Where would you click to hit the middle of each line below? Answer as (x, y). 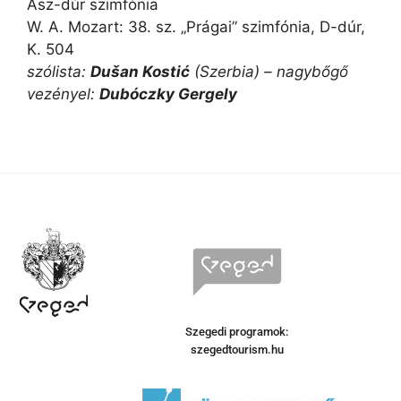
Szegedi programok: (237, 332)
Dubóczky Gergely (168, 94)
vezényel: (63, 94)
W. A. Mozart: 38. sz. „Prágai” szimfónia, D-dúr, (196, 26)
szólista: (59, 71)
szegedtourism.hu (237, 350)
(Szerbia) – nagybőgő (269, 71)
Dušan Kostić (140, 71)
